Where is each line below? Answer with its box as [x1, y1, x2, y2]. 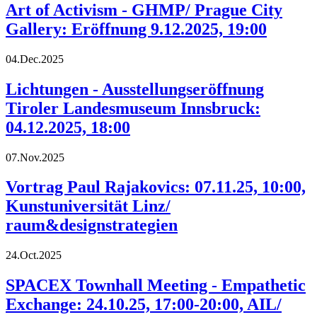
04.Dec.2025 [6, 52, 64, 65]
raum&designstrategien [6, 216, 178, 235]
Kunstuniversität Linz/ [6, 197, 171, 216]
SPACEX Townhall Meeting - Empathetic [6, 276, 306, 295]
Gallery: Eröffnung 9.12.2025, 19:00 [6, 19, 267, 38]
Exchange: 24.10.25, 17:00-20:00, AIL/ [6, 295, 282, 314]
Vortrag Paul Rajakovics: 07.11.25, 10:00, [6, 178, 306, 197]
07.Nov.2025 [6, 151, 64, 163]
